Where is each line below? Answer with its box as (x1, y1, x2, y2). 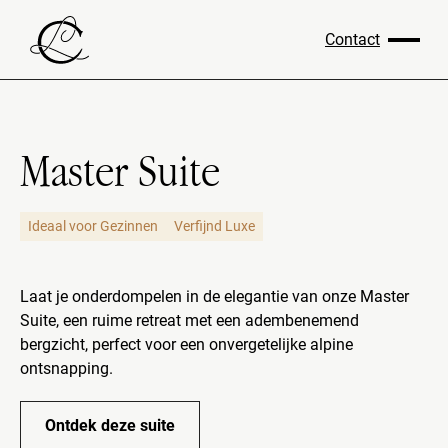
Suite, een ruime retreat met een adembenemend (20, 311, 359, 330)
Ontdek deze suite (45, 416, 175, 435)
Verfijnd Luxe (174, 218, 255, 234)
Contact (325, 30, 380, 49)
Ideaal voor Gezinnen (28, 218, 158, 234)
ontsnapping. (20, 359, 113, 378)
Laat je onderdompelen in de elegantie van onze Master (20, 287, 409, 306)
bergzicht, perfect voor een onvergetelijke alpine (20, 335, 353, 354)
